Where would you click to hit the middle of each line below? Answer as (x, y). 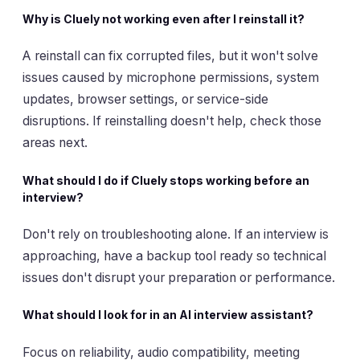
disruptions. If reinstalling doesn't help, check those (172, 121)
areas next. (55, 143)
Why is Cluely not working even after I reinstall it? (164, 18)
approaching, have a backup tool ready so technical (174, 256)
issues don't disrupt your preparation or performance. (179, 277)
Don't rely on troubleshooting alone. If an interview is (176, 234)
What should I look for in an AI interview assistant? (168, 315)
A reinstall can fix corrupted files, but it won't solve (170, 56)
